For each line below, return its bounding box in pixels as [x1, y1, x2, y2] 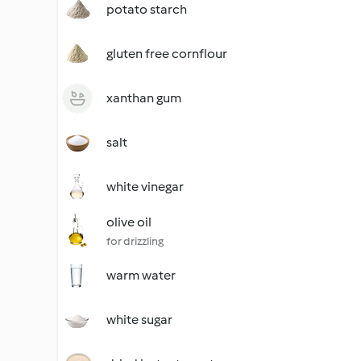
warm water [106, 268, 176, 283]
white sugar [106, 312, 172, 327]
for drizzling [106, 234, 164, 248]
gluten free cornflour [106, 46, 227, 61]
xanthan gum [106, 90, 181, 106]
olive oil [106, 214, 151, 230]
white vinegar [106, 179, 184, 194]
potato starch [106, 2, 187, 17]
